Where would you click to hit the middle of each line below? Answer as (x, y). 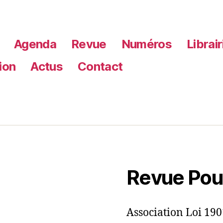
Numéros (147, 44)
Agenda (35, 44)
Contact (100, 66)
